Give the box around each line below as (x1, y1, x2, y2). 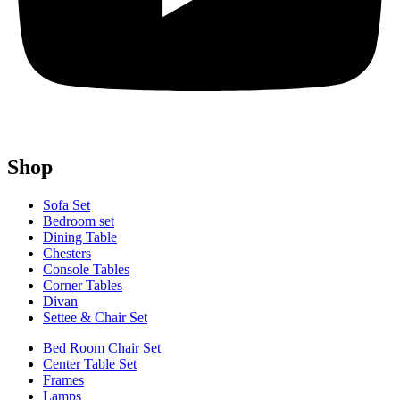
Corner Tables (43, 277, 122, 293)
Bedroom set (43, 212, 114, 229)
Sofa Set (43, 196, 90, 212)
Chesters (43, 245, 91, 261)
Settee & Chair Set (43, 309, 147, 325)
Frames (43, 371, 84, 387)
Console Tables (43, 261, 129, 277)
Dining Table (43, 229, 117, 245)
